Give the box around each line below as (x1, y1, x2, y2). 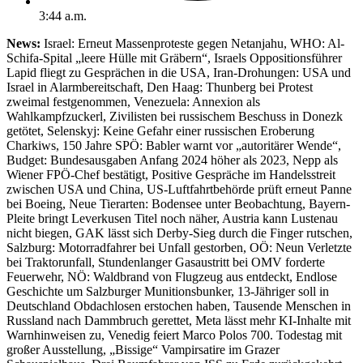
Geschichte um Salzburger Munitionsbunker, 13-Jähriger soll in (6, 284, 329, 298)
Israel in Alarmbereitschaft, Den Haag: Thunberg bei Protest (6, 79, 313, 94)
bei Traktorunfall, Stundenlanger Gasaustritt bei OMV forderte (6, 254, 325, 269)
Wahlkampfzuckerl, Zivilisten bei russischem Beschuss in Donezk (6, 109, 343, 123)
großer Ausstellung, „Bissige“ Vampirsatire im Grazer (6, 342, 280, 357)
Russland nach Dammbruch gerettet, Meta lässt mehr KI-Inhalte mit (6, 313, 351, 327)
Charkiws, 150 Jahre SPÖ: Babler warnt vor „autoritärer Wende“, (6, 138, 341, 152)
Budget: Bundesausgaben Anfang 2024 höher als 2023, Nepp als (6, 152, 338, 167)
